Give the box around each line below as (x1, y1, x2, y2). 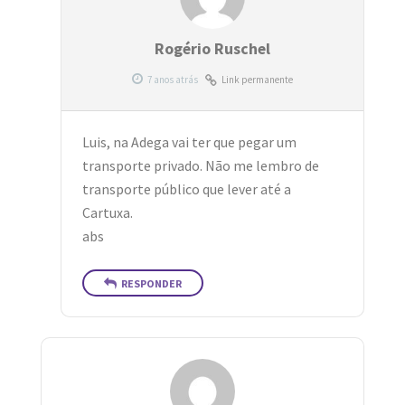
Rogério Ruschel (155, 39, 271, 60)
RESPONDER (120, 276, 182, 290)
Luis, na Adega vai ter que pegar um (81, 134, 297, 152)
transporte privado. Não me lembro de (81, 157, 319, 175)
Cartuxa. (81, 204, 133, 222)
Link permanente (221, 73, 294, 87)
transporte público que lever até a (81, 181, 291, 199)
